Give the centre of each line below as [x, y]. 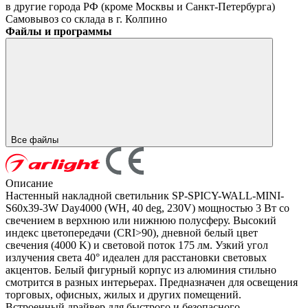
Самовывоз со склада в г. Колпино [86, 19]
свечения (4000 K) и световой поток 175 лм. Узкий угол [137, 245]
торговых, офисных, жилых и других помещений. [123, 294]
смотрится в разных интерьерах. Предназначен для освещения [152, 282]
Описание [29, 183]
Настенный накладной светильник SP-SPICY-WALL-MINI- [145, 195]
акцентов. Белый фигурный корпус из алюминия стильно [141, 269]
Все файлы [36, 140]
